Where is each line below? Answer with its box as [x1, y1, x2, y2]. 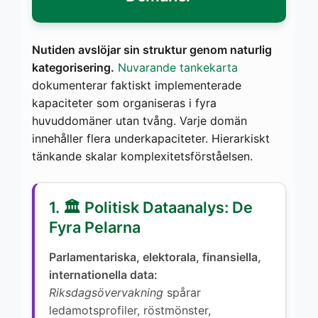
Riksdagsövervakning [49, 285, 163, 300]
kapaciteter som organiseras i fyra [32, 95, 216, 110]
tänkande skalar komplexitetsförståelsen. [32, 148, 253, 163]
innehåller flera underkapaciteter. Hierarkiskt [32, 131, 270, 146]
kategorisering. [32, 60, 114, 75]
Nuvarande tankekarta [118, 60, 238, 75]
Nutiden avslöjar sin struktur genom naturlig [32, 42, 272, 57]
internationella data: [49, 267, 158, 282]
